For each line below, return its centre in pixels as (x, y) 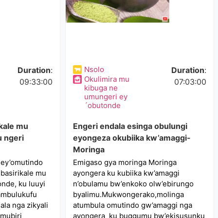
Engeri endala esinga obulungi (130, 126)
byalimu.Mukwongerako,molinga (129, 194)
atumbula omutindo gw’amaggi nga (133, 205)
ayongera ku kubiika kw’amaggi (127, 173)
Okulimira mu (107, 79)
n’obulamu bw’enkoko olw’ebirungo (134, 184)
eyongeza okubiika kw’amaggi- (132, 138)
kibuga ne (101, 88)
